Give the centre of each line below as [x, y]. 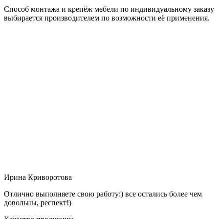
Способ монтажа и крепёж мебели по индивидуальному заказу [109, 9]
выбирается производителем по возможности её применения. [107, 18]
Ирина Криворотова [38, 177]
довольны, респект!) [38, 202]
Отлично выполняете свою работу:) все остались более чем [103, 194]
